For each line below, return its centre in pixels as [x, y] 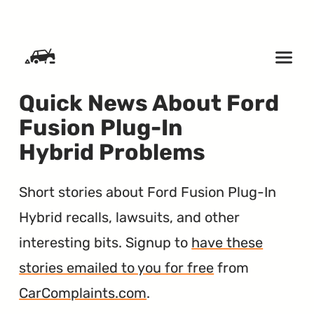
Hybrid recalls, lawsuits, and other [130, 217]
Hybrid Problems [112, 152]
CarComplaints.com [83, 293]
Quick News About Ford [149, 103]
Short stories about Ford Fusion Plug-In [148, 192]
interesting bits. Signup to [105, 242]
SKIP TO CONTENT [58, 17]
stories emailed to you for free [117, 267]
